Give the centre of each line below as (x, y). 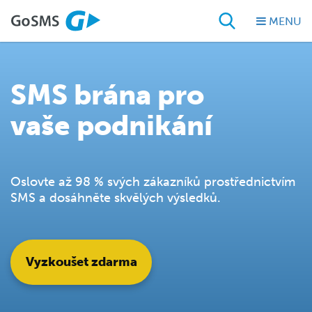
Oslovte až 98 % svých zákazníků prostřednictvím (153, 181)
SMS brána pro (107, 95)
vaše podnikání (111, 125)
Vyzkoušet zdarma (81, 262)
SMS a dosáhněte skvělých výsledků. (116, 197)
